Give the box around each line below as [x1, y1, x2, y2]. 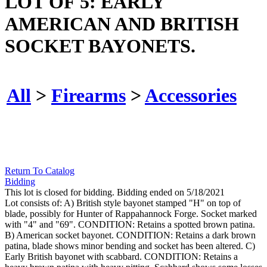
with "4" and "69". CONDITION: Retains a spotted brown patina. [5, 219, 255, 230]
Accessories [145, 84, 237, 106]
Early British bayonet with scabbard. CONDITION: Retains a [5, 252, 238, 262]
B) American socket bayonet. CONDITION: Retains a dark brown [5, 230, 256, 241]
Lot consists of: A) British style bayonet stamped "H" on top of [5, 198, 241, 209]
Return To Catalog [5, 166, 74, 176]
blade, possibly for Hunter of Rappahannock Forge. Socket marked [5, 209, 257, 219]
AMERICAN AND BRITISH [5, 13, 239, 35]
